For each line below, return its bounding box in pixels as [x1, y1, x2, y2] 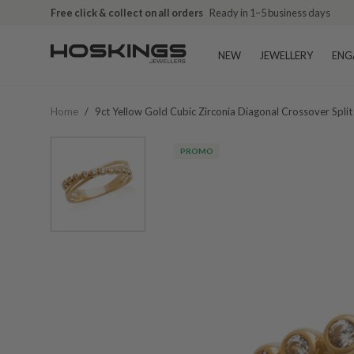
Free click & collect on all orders [51, 6, 203, 19]
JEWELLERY [260, 49, 313, 62]
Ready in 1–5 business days [209, 6, 330, 19]
